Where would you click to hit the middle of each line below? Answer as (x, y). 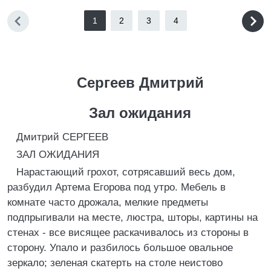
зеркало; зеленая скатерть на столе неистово (115, 263)
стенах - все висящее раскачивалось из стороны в (128, 233)
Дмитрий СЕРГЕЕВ (62, 137)
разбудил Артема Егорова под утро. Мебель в (116, 187)
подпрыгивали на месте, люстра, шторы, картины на (132, 217)
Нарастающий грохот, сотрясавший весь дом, (126, 172)
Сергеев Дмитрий (140, 83)
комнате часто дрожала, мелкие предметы (108, 202)
